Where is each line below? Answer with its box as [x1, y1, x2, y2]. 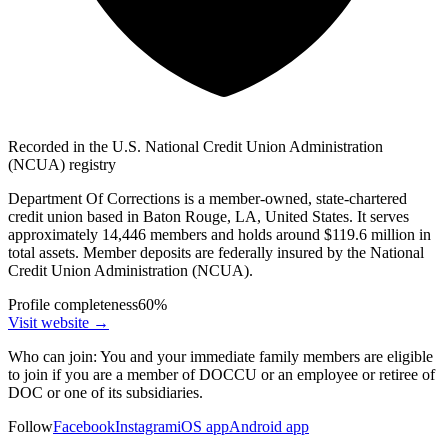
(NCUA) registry [8, 155, 116, 173]
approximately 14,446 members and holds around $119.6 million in [8, 225, 431, 243]
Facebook [53, 417, 115, 435]
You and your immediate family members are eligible [100, 347, 433, 365]
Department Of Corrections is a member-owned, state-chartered [8, 189, 407, 207]
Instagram [115, 417, 177, 435]
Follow [8, 417, 53, 435]
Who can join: [8, 347, 100, 365]
